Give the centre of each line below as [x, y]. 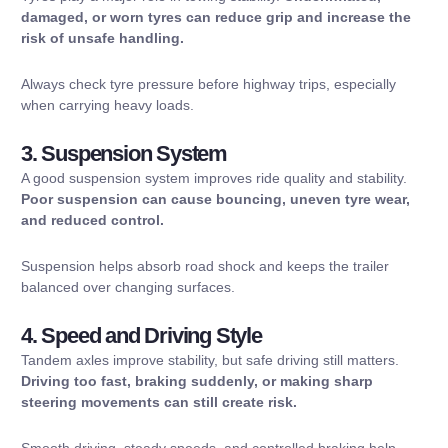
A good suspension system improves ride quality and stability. [214, 178]
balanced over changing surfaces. [128, 286]
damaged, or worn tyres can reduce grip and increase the [216, 17]
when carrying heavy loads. [107, 104]
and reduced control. [92, 220]
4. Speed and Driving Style [141, 336]
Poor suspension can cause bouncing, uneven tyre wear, [215, 199]
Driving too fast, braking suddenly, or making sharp [197, 381]
